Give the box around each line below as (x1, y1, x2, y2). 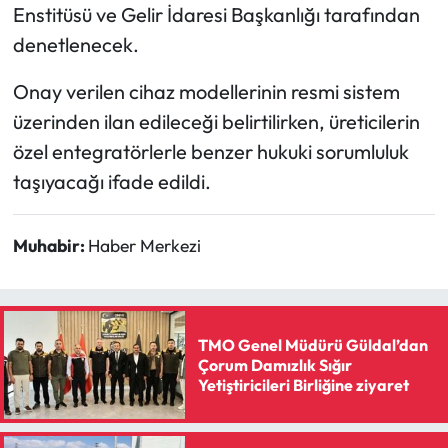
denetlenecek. (12, 31, 139, 57)
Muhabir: (12, 233, 88, 257)
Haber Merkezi (87, 233, 201, 257)
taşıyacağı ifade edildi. (12, 168, 211, 194)
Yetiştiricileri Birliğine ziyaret (197, 374, 409, 395)
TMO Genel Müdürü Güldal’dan (197, 334, 428, 355)
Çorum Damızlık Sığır (197, 354, 352, 375)
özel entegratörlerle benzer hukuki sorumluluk (12, 138, 409, 164)
